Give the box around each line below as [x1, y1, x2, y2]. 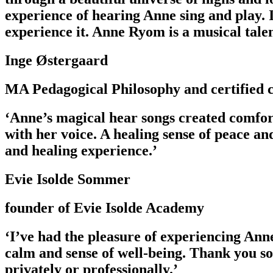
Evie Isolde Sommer [5, 171, 130, 188]
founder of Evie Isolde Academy [5, 199, 204, 216]
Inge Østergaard [5, 52, 108, 69]
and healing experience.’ [5, 143, 157, 159]
